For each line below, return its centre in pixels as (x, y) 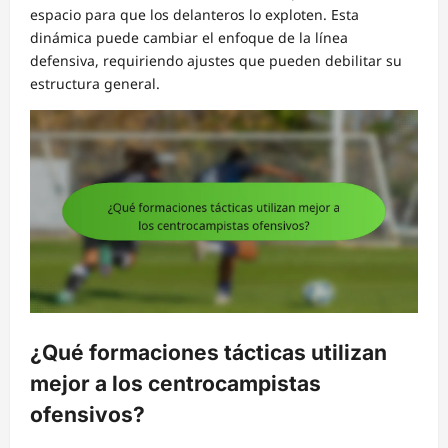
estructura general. (95, 83)
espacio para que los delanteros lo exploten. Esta (194, 14)
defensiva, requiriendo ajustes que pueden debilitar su (216, 60)
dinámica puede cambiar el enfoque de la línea (189, 37)
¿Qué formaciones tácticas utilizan (208, 352)
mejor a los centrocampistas (175, 383)
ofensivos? (87, 414)
